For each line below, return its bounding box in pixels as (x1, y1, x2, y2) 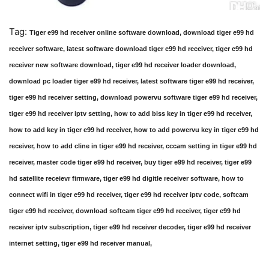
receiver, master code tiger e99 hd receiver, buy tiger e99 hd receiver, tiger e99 (9, 159, 252, 166)
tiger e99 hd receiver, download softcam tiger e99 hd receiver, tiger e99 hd (9, 207, 241, 215)
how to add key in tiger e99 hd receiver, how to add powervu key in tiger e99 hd (9, 126, 259, 134)
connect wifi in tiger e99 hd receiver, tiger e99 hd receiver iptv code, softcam (9, 191, 249, 199)
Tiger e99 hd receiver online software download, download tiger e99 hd (29, 29, 254, 37)
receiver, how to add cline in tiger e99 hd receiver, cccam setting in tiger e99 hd (9, 142, 257, 150)
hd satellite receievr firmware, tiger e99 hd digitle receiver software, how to (9, 175, 244, 183)
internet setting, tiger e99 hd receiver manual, (9, 240, 152, 247)
